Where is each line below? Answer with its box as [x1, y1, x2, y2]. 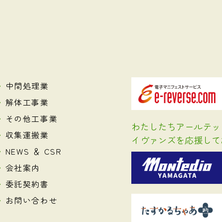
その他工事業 [5, 112, 58, 125]
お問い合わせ [5, 194, 58, 207]
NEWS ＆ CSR [5, 145, 62, 158]
